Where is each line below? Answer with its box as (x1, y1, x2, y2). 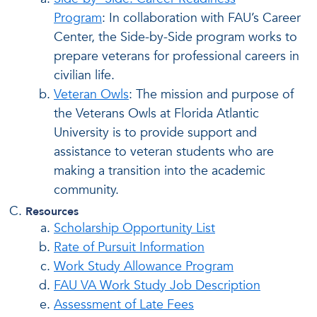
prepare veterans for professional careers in (54, 47, 299, 65)
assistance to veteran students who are (54, 143, 274, 161)
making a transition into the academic (54, 162, 265, 180)
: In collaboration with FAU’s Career (102, 9, 301, 27)
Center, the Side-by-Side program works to (54, 28, 297, 46)
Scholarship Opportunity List (54, 219, 215, 237)
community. (54, 181, 122, 199)
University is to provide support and (54, 124, 257, 142)
